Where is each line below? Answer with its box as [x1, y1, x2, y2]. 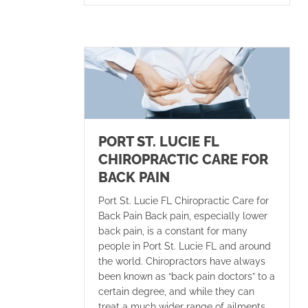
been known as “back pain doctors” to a [98, 270, 275, 282]
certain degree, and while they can [98, 285, 254, 297]
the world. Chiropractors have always [98, 255, 265, 267]
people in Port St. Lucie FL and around [98, 240, 271, 252]
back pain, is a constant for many [98, 225, 247, 236]
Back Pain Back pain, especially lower [98, 210, 267, 221]
